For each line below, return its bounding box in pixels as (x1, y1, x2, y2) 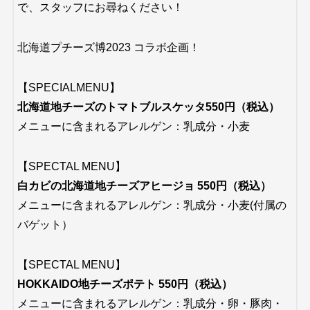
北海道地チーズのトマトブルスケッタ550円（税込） (17, 101, 280, 113)
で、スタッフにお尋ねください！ (17, 1, 183, 13)
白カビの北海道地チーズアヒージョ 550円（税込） (17, 180, 271, 192)
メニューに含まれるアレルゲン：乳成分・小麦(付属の (17, 199, 286, 211)
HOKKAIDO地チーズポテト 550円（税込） (17, 278, 232, 290)
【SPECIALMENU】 (17, 82, 120, 93)
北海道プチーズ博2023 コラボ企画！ (17, 42, 200, 53)
